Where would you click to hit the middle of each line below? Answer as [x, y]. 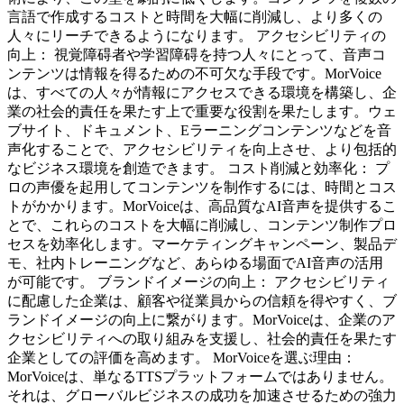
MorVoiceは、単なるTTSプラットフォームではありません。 [200, 377]
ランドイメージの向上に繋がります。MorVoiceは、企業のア [202, 320]
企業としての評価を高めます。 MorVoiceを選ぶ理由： [182, 358]
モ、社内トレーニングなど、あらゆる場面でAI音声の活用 [195, 263]
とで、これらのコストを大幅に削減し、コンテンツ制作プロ [202, 225]
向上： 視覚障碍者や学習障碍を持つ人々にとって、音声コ [197, 55]
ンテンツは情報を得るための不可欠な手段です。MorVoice [194, 74]
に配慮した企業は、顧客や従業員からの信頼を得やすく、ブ [202, 301]
